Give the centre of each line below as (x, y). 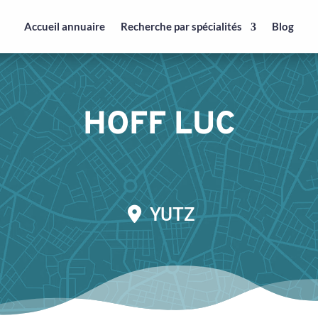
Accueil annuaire (64, 26)
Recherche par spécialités (181, 26)
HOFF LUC (159, 125)
